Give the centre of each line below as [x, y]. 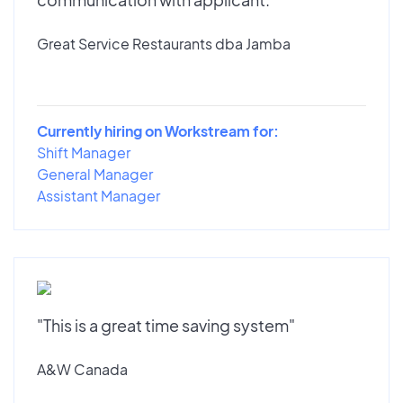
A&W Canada [82, 369]
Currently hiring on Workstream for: [158, 130]
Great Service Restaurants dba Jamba [164, 43]
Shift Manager [84, 152]
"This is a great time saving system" [166, 325]
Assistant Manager [99, 195]
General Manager [95, 174]
